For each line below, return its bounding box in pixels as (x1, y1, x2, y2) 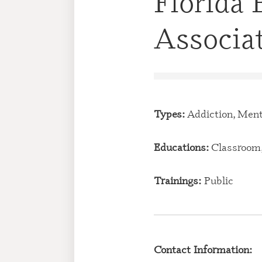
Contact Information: (154, 242, 253, 256)
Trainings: (154, 173, 202, 187)
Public (201, 173, 234, 187)
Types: (154, 106, 185, 120)
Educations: (154, 140, 209, 154)
